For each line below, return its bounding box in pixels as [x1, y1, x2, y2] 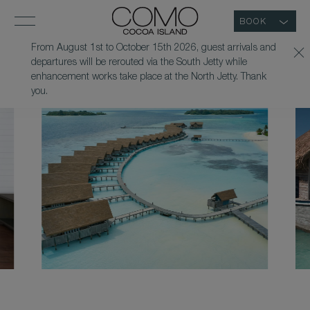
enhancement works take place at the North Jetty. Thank [30, 73, 266, 82]
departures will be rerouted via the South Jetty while [30, 58, 247, 68]
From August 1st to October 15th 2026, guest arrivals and [30, 44, 276, 53]
